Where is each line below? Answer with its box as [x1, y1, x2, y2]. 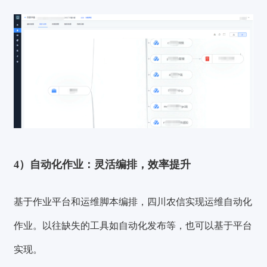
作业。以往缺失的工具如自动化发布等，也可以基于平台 [14, 220, 253, 231]
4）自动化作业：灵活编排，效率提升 [14, 158, 191, 170]
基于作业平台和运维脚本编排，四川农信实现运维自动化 [14, 196, 253, 207]
